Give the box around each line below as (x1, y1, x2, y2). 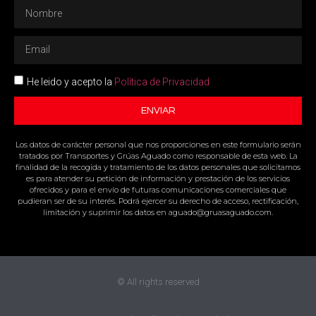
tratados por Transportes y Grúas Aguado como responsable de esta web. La (18, 150, 298, 161)
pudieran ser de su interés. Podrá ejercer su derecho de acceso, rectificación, (18, 195, 298, 206)
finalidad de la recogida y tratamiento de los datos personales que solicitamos (16, 162, 300, 172)
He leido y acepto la (27, 75, 114, 87)
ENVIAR (140, 105, 176, 116)
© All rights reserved (116, 276, 200, 288)
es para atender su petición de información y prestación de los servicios (26, 173, 290, 183)
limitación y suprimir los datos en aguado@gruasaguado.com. (43, 207, 273, 217)
